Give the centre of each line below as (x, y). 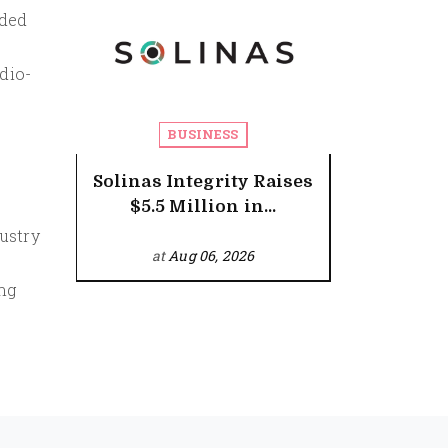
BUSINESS (203, 134)
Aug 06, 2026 (211, 255)
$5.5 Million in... (203, 206)
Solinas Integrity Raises (203, 181)
